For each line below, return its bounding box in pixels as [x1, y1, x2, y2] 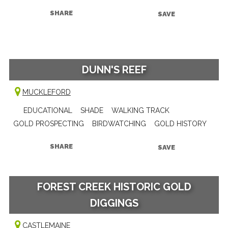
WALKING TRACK [111, 106, 169, 115]
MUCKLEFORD [22, 88, 71, 96]
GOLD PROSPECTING [13, 119, 84, 128]
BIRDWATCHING [92, 119, 146, 128]
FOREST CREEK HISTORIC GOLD [37, 180, 191, 193]
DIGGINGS [90, 196, 138, 209]
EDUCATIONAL [23, 106, 72, 115]
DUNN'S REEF [81, 63, 147, 76]
